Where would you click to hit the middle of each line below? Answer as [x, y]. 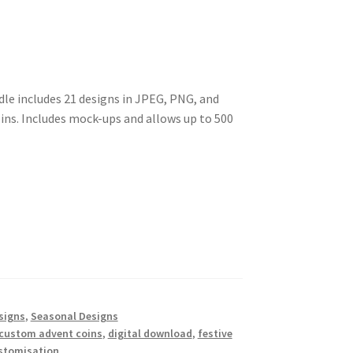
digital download [150, 334]
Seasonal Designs [74, 316]
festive [215, 334]
